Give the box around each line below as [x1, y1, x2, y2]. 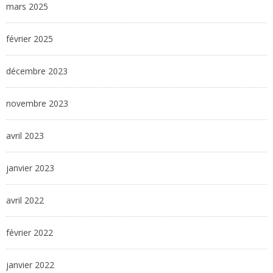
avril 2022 [6, 194, 44, 207]
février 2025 [6, 33, 53, 45]
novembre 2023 [6, 97, 68, 110]
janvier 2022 [6, 259, 54, 271]
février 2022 [6, 227, 53, 239]
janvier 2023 [6, 162, 54, 174]
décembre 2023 [6, 65, 68, 77]
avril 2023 [6, 130, 44, 142]
